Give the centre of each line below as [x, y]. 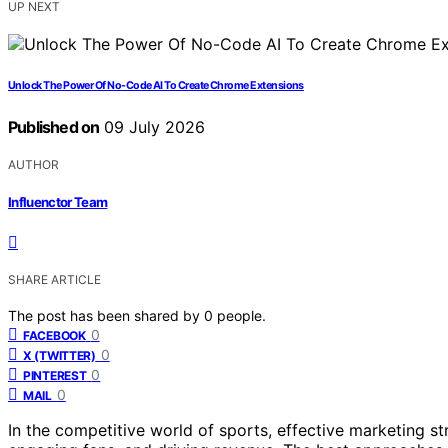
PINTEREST [55, 376]
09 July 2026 [152, 126]
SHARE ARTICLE [54, 280]
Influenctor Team [58, 202]
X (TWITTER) [59, 356]
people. [241, 316]
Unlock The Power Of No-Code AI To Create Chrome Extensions [156, 85]
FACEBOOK [54, 336]
